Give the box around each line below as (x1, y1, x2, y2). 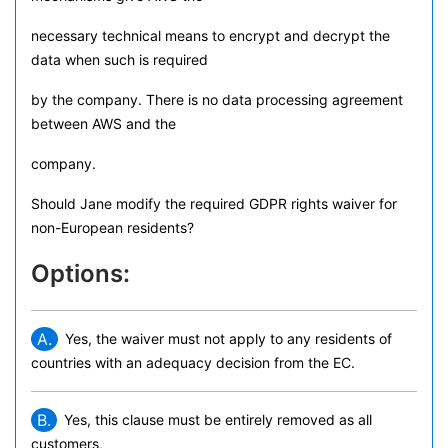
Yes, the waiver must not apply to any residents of (65, 330, 392, 347)
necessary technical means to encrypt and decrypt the (31, 27, 390, 44)
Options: (31, 259, 130, 288)
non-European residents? (31, 219, 194, 236)
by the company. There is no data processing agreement (31, 91, 403, 108)
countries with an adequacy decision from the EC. (31, 354, 355, 371)
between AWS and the (31, 115, 176, 132)
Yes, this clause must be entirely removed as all (64, 411, 372, 428)
